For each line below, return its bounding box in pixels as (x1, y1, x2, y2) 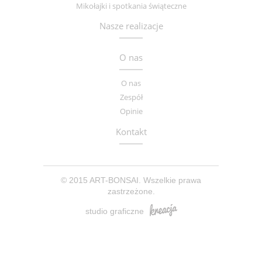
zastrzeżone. (107, 186, 155, 196)
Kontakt (115, 125, 147, 137)
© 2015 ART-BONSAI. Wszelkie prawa (61, 175, 201, 185)
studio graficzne (85, 206, 144, 216)
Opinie (119, 106, 143, 117)
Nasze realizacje (99, 20, 163, 32)
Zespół (119, 92, 143, 103)
